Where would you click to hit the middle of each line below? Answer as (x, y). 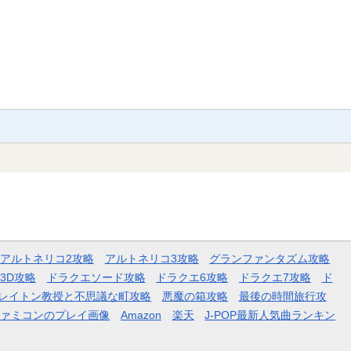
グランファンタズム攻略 (270, 259)
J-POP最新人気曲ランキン (270, 315)
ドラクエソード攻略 (96, 278)
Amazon (141, 315)
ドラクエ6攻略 (192, 278)
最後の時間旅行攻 (282, 297)
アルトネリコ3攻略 (152, 259)
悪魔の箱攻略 (195, 297)
